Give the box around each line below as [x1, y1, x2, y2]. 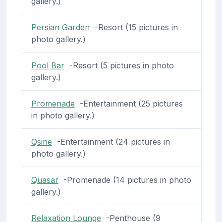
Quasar [31, 174, 58, 185]
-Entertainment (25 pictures [74, 98, 183, 109]
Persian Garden [31, 22, 90, 32]
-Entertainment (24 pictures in [52, 136, 170, 147]
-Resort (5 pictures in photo [64, 60, 174, 70]
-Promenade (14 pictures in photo [58, 174, 191, 185]
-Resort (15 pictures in [89, 22, 178, 32]
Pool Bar [31, 60, 64, 70]
